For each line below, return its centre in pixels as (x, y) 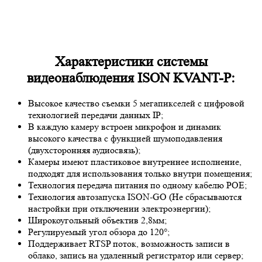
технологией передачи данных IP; (96, 115)
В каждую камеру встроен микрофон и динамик (125, 127)
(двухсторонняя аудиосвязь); (84, 150)
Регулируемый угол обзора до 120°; (99, 232)
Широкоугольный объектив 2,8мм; (97, 220)
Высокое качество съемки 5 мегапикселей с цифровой (136, 104)
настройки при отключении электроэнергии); (119, 209)
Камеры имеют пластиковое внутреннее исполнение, (135, 162)
